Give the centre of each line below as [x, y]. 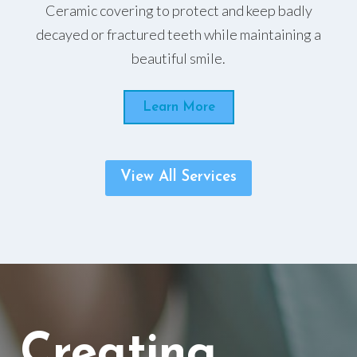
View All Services [178, 178]
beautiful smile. [178, 58]
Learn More [178, 107]
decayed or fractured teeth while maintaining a [178, 34]
